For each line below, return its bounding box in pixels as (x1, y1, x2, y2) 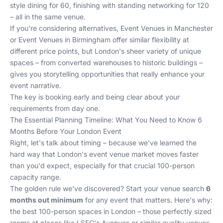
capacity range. (10, 173, 61, 181)
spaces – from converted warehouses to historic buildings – (10, 58, 203, 67)
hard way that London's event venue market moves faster (10, 150, 199, 158)
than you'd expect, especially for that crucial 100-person (10, 161, 195, 170)
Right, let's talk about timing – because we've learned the (10, 138, 197, 147)
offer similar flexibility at (111, 35, 189, 44)
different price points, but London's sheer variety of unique (10, 47, 201, 55)
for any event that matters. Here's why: (83, 196, 213, 204)
